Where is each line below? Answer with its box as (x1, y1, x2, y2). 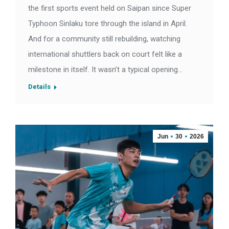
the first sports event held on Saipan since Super (28, 4, 191, 13)
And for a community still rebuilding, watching (28, 34, 180, 44)
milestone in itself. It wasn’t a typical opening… (28, 65, 182, 75)
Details (28, 83, 51, 91)
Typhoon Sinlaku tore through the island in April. (28, 19, 187, 29)
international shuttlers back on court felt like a (28, 50, 182, 59)
